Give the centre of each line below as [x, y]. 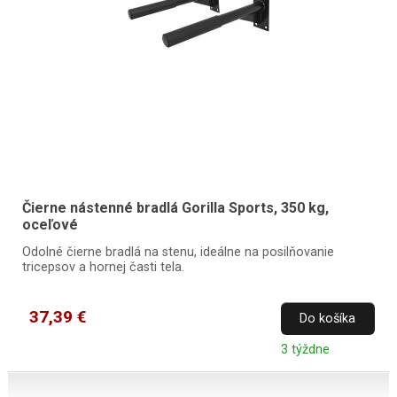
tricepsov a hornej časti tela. [103, 268]
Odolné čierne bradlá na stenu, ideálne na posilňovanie [178, 253]
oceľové [50, 225]
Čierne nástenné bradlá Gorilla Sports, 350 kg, [175, 208]
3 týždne [305, 350]
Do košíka [328, 319]
